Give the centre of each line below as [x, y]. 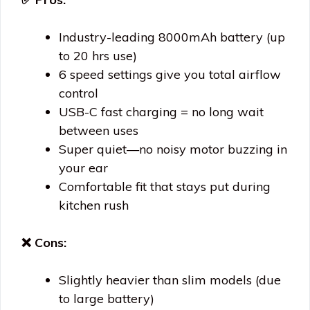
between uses [99, 130]
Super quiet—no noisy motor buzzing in [173, 149]
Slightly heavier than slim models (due [170, 280]
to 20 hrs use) [98, 55]
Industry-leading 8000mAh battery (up [172, 37]
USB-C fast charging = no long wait [161, 111]
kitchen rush [94, 205]
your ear [83, 167]
